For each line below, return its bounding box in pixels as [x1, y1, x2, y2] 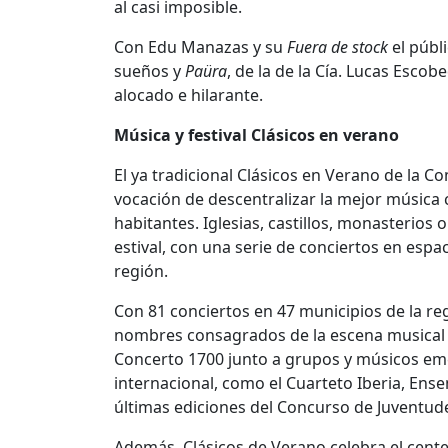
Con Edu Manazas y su [114, 36, 287, 59]
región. [114, 260, 168, 283]
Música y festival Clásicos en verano [114, 124, 403, 147]
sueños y [114, 60, 185, 83]
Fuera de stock [287, 36, 388, 59]
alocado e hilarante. [114, 84, 263, 107]
